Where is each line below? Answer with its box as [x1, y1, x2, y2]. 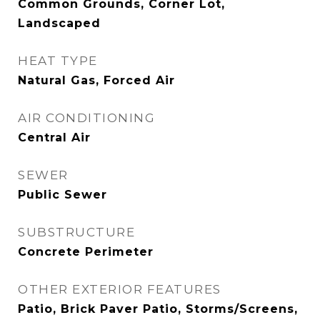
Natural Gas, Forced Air [18, 74, 175, 87]
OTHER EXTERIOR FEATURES [18, 282, 221, 296]
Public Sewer [18, 188, 107, 201]
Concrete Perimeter [18, 245, 154, 259]
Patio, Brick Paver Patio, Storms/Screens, [18, 302, 298, 316]
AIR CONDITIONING [18, 111, 155, 125]
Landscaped [18, 16, 101, 30]
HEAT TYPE [18, 54, 98, 68]
